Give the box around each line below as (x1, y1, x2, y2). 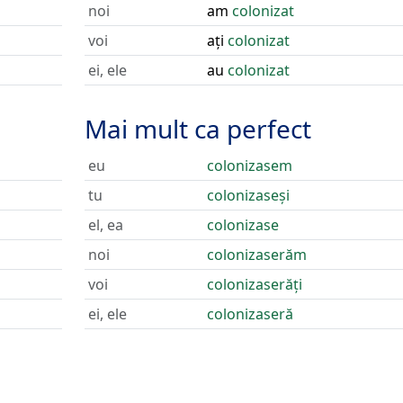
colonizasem (206, 156, 292, 175)
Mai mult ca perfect (84, 112, 311, 146)
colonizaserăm (206, 245, 307, 264)
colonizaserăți (206, 274, 302, 294)
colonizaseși (206, 185, 290, 205)
